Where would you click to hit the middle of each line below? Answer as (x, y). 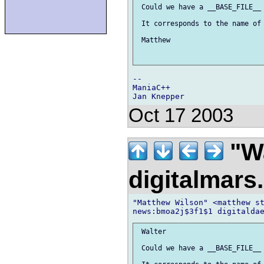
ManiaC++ (151, 88)
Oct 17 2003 (181, 116)
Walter (152, 231)
